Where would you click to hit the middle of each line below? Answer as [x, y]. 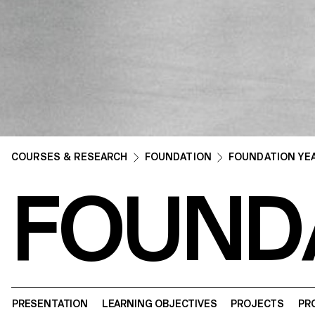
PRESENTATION [50, 304]
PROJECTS [257, 304]
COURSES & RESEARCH [70, 157]
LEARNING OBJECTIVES [159, 304]
